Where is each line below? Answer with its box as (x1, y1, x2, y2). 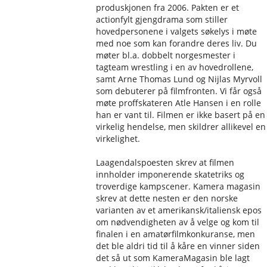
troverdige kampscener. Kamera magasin (96, 181, 261, 192)
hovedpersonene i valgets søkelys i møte (96, 26, 257, 37)
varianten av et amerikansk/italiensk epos (96, 204, 262, 216)
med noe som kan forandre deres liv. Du (96, 38, 257, 49)
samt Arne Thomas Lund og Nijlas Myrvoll (96, 73, 263, 85)
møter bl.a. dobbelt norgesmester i (96, 49, 236, 61)
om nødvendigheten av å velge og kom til (96, 216, 260, 228)
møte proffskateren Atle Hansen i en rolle (96, 97, 262, 108)
